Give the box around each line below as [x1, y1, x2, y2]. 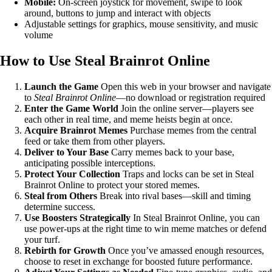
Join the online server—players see [118, 103, 254, 114]
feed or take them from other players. [24, 135, 165, 146]
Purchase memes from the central [127, 124, 256, 135]
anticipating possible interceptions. [24, 157, 155, 168]
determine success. [24, 201, 95, 212]
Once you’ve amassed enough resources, [106, 245, 264, 256]
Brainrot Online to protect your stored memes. [24, 179, 200, 190]
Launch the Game [24, 81, 98, 92]
